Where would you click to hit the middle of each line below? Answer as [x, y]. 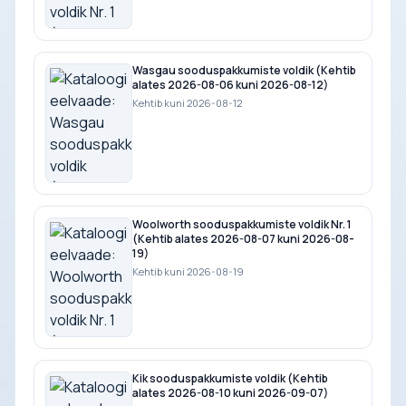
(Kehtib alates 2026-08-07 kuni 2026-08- [243, 238]
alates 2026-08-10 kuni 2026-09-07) [230, 392]
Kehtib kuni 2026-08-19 [188, 271]
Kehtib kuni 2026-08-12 [187, 102]
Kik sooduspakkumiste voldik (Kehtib [230, 378]
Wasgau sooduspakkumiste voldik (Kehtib [244, 70]
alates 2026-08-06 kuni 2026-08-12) [230, 84]
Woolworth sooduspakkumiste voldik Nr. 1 [242, 224]
